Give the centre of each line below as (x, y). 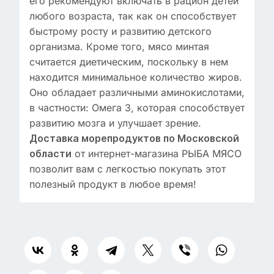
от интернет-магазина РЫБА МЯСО (157, 154)
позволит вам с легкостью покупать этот (128, 169)
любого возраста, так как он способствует (133, 16)
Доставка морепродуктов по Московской (134, 139)
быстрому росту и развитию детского (120, 31)
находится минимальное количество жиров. (136, 77)
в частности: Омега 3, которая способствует (137, 108)
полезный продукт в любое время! (113, 184)
